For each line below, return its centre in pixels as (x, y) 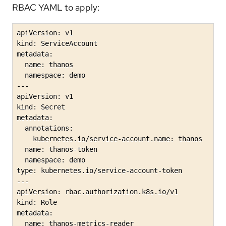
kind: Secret (41, 107)
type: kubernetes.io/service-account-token (99, 171)
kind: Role (37, 203)
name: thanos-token (57, 150)
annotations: (45, 128)
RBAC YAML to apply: (56, 8)
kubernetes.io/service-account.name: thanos (109, 139)
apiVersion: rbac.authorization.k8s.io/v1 (97, 192)
